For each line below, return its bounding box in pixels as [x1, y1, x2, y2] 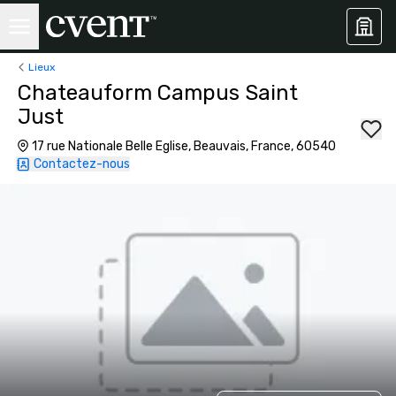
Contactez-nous [34, 156, 130, 171]
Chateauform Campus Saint [18, 80, 298, 105]
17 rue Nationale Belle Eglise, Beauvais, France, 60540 [32, 139, 336, 154]
